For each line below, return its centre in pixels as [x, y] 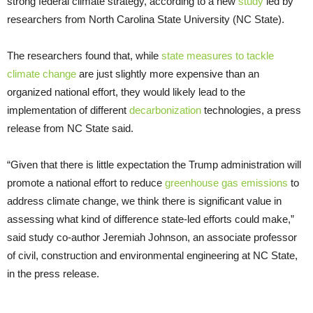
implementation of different [68, 110]
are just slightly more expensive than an [168, 73]
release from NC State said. [70, 128]
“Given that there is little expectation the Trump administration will [154, 164]
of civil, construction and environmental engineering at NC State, [152, 255]
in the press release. [53, 273]
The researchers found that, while [84, 55]
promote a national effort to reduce [86, 182]
